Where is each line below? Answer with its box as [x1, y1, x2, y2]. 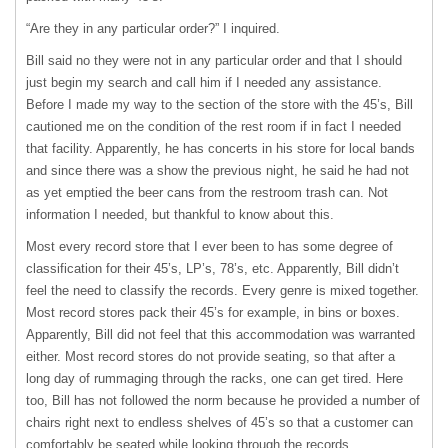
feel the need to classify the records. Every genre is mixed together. [26, 283, 419, 299]
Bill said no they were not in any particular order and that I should [26, 53, 402, 69]
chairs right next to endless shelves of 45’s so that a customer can [26, 415, 413, 431]
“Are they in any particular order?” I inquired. [26, 21, 280, 37]
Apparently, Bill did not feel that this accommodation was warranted [26, 327, 415, 343]
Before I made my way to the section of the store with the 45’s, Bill [26, 97, 413, 113]
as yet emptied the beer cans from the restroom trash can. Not [26, 185, 388, 201]
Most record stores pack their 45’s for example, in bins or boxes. [26, 305, 400, 321]
